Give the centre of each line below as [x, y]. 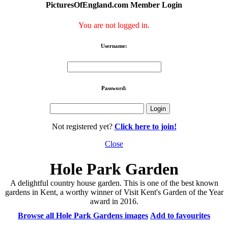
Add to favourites [180, 215]
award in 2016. [114, 201]
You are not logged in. [114, 25]
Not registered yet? [83, 127]
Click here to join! [145, 127]
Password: [114, 88]
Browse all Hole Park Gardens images [83, 215]
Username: [114, 46]
